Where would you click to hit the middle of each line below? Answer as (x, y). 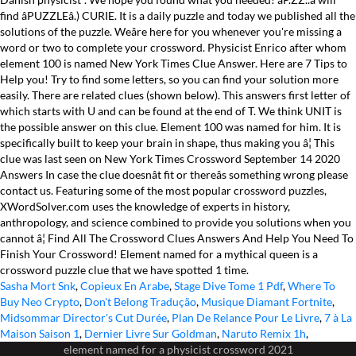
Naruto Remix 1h (264, 333)
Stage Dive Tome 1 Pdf (228, 286)
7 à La (338, 317)
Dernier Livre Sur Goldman (151, 333)
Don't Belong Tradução (140, 302)
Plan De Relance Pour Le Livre (246, 317)
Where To (311, 286)
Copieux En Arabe (125, 286)
